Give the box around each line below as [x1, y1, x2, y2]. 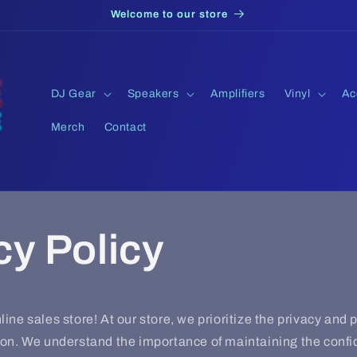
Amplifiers [210, 88, 265, 100]
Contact [104, 121, 147, 133]
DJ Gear [50, 88, 96, 100]
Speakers [127, 88, 179, 100]
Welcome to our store [110, 9, 228, 20]
